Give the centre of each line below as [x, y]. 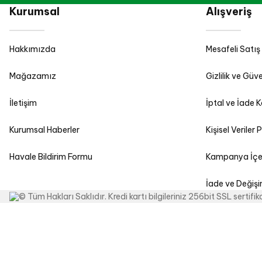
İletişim [23, 103]
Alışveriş [229, 11]
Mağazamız [33, 76]
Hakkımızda [32, 49]
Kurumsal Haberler [44, 130]
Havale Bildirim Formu [51, 157]
